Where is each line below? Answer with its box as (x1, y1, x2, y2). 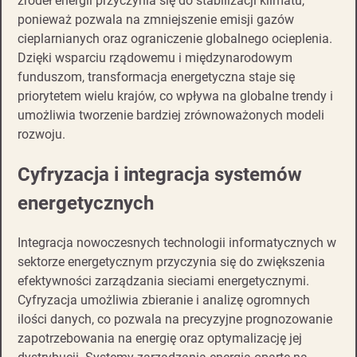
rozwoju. (18, 127, 65, 143)
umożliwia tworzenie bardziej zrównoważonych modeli (18, 108, 324, 124)
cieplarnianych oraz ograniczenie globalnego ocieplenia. (18, 31, 332, 47)
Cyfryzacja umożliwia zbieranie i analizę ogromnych (18, 292, 310, 308)
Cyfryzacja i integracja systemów (18, 163, 302, 186)
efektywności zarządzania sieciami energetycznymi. (18, 273, 309, 289)
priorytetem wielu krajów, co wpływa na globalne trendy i (18, 88, 333, 104)
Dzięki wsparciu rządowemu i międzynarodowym (18, 50, 292, 66)
